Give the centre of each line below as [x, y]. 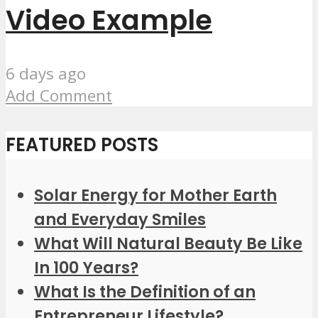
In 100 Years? [86, 267]
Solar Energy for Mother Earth [155, 195]
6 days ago [46, 74]
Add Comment [59, 96]
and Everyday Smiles [120, 219]
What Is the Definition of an [145, 291]
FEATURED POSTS [82, 144]
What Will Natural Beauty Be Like [168, 243]
